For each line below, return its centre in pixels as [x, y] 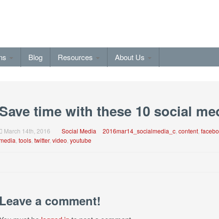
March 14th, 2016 [26, 131]
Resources [76, 57]
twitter [42, 140]
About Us [131, 57]
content [188, 131]
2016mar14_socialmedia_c [139, 131]
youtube [80, 140]
